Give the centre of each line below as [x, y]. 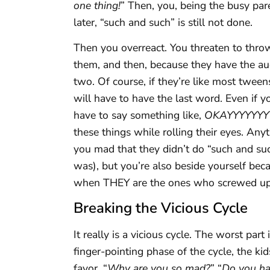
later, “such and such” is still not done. [163, 22]
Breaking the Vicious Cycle [161, 208]
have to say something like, [139, 115]
